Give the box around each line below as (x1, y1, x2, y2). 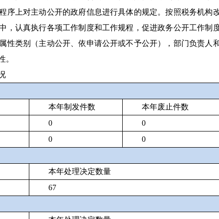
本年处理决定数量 (48, 167, 111, 175)
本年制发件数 (48, 103, 96, 111)
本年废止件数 (142, 103, 189, 111)
